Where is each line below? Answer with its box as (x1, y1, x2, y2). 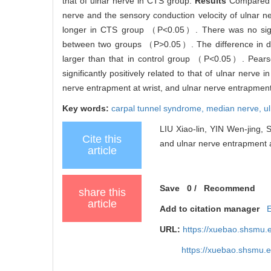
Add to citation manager (160, 203, 260, 214)
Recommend (204, 183, 256, 193)
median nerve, (206, 103, 264, 113)
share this (78, 186, 126, 198)
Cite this (82, 132, 122, 145)
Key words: (62, 103, 111, 113)
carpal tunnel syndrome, (111, 103, 206, 113)
